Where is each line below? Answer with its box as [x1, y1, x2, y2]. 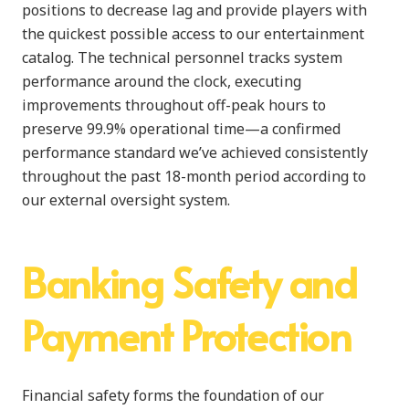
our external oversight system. [22, 189, 230, 210]
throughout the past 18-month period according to [22, 165, 366, 186]
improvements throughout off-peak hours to [22, 94, 326, 115]
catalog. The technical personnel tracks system [22, 47, 342, 68]
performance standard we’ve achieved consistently [22, 142, 368, 163]
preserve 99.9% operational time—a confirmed [22, 118, 341, 139]
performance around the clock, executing [22, 70, 301, 91]
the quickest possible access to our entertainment [22, 23, 364, 44]
